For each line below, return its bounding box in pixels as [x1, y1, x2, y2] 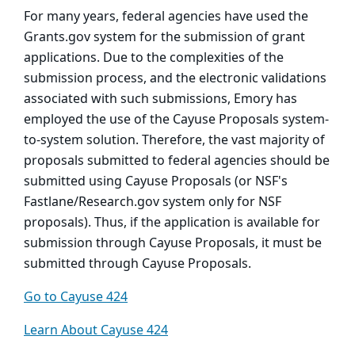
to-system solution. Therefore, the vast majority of [24, 130, 325, 150]
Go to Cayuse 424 [24, 287, 128, 307]
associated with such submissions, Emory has [24, 89, 297, 109]
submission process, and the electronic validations [24, 68, 326, 88]
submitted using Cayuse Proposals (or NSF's [24, 171, 288, 191]
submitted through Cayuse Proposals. [24, 254, 251, 273]
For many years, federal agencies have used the [24, 6, 308, 26]
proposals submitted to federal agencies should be [24, 151, 330, 170]
